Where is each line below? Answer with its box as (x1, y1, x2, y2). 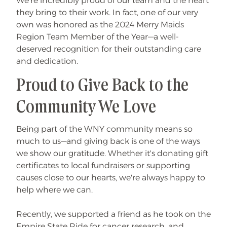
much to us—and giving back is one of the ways (16, 136, 200, 146)
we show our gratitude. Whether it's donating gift (16, 148, 208, 158)
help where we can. (16, 185, 93, 195)
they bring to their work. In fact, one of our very (16, 8, 198, 17)
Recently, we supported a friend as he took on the (16, 209, 211, 219)
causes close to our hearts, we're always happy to (16, 173, 205, 182)
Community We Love (16, 99, 156, 117)
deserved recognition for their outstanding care (16, 44, 201, 54)
